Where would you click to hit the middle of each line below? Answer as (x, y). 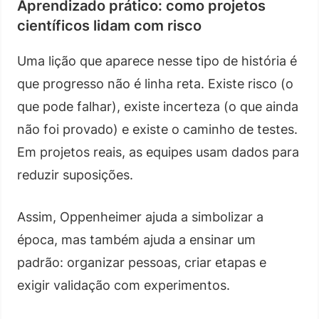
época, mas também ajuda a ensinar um (136, 239)
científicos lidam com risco (109, 25)
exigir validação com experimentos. (124, 285)
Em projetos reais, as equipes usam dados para (158, 152)
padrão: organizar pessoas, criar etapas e (142, 262)
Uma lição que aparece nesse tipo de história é (157, 61)
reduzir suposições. (75, 174)
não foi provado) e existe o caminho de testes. (157, 129)
